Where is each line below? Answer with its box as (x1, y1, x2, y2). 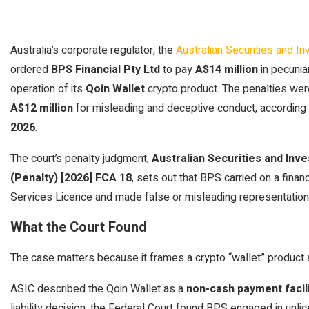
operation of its (10, 81, 86, 97)
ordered (10, 61, 51, 78)
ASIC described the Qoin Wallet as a (10, 281, 186, 297)
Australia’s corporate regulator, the (10, 42, 176, 59)
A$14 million (195, 61, 258, 78)
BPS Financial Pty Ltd (51, 61, 160, 78)
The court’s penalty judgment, (10, 150, 152, 167)
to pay (160, 61, 195, 78)
